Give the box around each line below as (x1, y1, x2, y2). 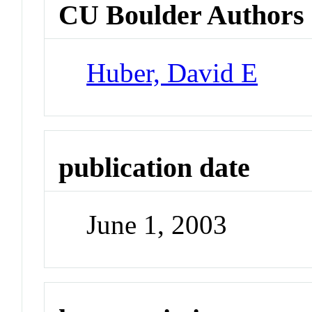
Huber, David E (86, 57, 258, 88)
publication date (58, 151, 251, 183)
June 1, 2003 (86, 210, 228, 240)
